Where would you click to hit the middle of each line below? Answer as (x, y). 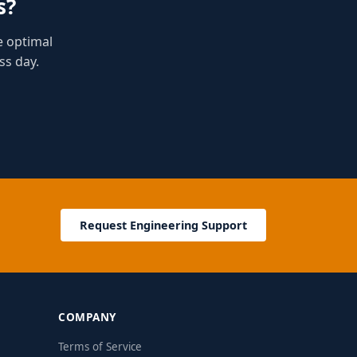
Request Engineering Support (163, 226)
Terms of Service (100, 346)
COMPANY (87, 316)
